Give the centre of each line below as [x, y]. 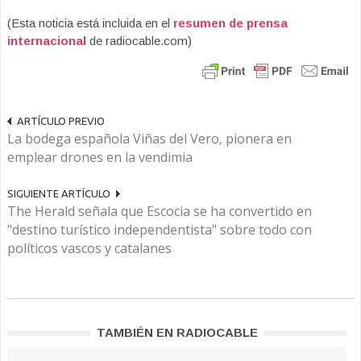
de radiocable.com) [139, 41]
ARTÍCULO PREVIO [61, 121]
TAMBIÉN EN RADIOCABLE [177, 332]
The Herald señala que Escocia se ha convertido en [160, 211]
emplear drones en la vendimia [100, 157]
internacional [47, 41]
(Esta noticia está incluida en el [90, 23]
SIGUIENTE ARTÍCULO [59, 193]
